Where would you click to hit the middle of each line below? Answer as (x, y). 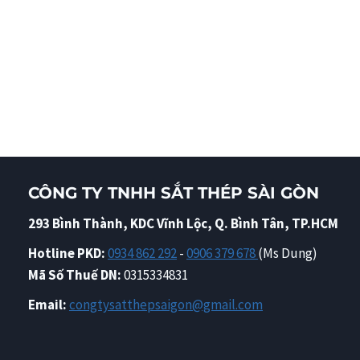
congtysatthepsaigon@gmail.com (166, 305)
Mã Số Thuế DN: (76, 275)
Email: (47, 305)
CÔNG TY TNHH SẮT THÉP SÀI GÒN (174, 193)
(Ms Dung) (288, 253)
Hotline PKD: (67, 253)
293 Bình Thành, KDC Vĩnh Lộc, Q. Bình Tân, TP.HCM (183, 223)
